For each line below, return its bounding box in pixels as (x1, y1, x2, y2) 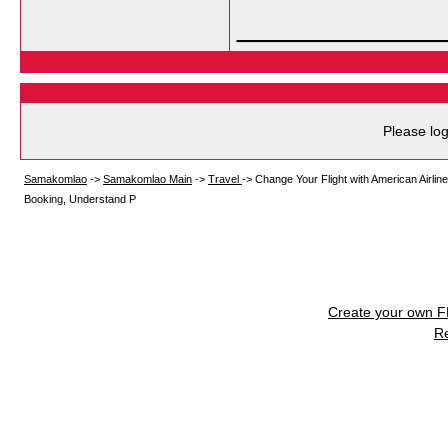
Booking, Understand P (24, 193, 136, 205)
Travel (208, 173, 242, 185)
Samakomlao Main (103, 173, 192, 185)
